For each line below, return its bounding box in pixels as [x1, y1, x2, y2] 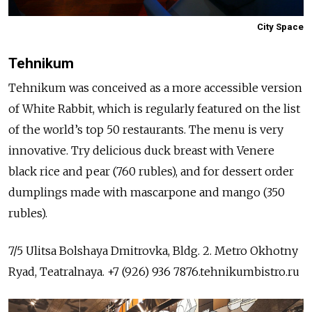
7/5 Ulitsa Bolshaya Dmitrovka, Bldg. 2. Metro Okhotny [8, 244, 298, 258]
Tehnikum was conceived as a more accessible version [8, 81, 302, 95]
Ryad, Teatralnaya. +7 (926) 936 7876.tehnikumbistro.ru [8, 265, 299, 279]
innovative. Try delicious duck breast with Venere [8, 143, 274, 158]
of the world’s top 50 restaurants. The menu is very [8, 123, 283, 137]
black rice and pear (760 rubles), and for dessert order [8, 164, 294, 179]
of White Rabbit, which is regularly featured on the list [8, 102, 300, 116]
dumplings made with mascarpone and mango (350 [8, 185, 285, 200]
